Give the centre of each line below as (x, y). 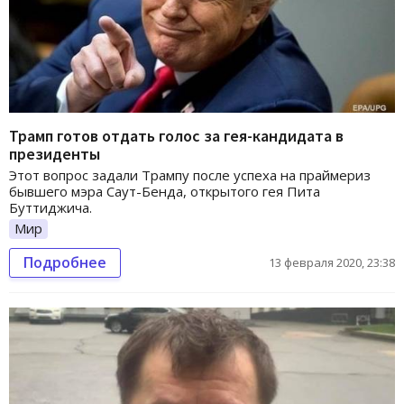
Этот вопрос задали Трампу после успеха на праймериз (190, 175)
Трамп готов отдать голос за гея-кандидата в (176, 136)
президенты (55, 154)
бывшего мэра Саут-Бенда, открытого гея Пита (165, 192)
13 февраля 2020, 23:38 (332, 262)
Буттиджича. (50, 208)
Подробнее (65, 262)
